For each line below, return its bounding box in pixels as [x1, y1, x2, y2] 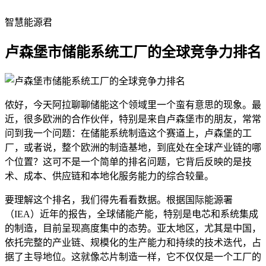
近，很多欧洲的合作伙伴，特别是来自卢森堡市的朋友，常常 [5, 113, 261, 124]
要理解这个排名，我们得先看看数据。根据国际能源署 [5, 194, 233, 205]
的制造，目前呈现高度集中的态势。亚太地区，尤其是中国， [5, 223, 261, 233]
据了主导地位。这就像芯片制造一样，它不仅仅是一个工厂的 [5, 251, 261, 262]
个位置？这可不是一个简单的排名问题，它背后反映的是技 [5, 156, 252, 167]
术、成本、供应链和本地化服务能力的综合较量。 [5, 170, 214, 181]
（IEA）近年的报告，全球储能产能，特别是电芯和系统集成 [5, 208, 258, 219]
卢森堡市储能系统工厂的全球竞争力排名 [5, 44, 261, 60]
